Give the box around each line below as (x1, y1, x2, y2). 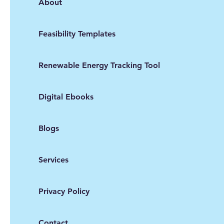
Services (38, 155, 68, 165)
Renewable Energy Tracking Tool (38, 60, 160, 70)
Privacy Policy (38, 186, 89, 196)
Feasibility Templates (38, 29, 115, 39)
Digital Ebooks (38, 92, 93, 102)
